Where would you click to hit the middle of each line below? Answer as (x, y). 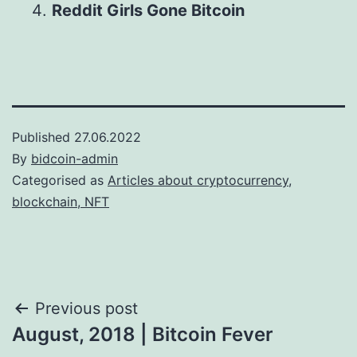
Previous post (86, 308)
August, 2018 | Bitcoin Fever (143, 334)
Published (43, 137)
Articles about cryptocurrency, (200, 180)
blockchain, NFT (61, 202)
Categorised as (60, 180)
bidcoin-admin (75, 159)
